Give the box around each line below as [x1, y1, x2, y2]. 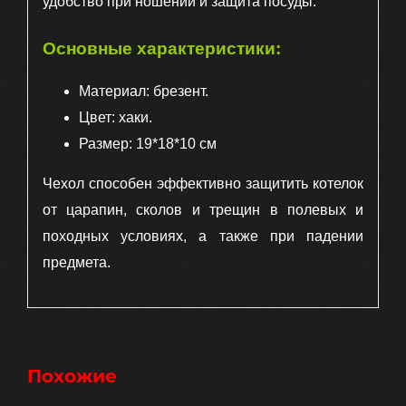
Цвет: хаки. [78, 109, 152, 125]
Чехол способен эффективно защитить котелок [42, 175, 364, 191]
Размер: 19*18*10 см [78, 135, 217, 151]
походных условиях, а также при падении [42, 227, 364, 244]
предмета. [42, 254, 111, 270]
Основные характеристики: [42, 38, 281, 58]
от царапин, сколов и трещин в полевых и [42, 201, 364, 217]
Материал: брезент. [78, 82, 208, 99]
